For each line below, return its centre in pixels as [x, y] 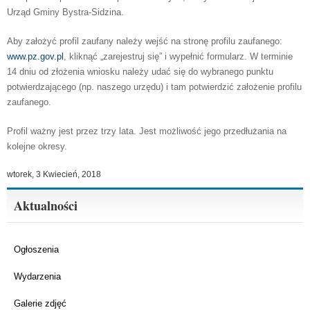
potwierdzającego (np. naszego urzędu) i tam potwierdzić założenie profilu [154, 87]
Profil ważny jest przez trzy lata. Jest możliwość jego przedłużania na [147, 131]
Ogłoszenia [36, 249]
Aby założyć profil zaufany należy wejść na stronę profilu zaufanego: [145, 41]
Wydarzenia [37, 276]
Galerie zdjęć [40, 303]
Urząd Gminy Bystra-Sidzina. [65, 12]
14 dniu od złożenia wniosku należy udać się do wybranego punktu [140, 72]
